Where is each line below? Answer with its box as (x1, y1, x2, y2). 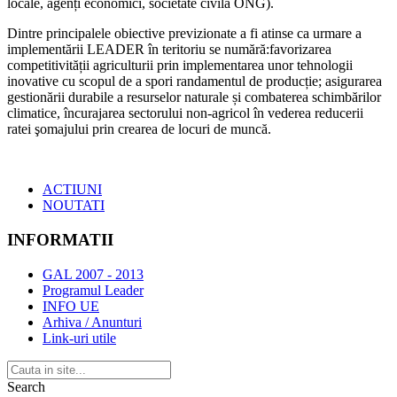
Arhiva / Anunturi (43, 314, 142, 330)
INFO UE (43, 298, 99, 314)
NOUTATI (43, 198, 105, 214)
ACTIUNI (43, 182, 102, 198)
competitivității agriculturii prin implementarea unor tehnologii (7, 58, 353, 74)
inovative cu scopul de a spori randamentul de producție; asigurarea (7, 74, 382, 90)
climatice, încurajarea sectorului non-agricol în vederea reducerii (7, 105, 363, 121)
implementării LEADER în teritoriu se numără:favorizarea (7, 42, 331, 58)
